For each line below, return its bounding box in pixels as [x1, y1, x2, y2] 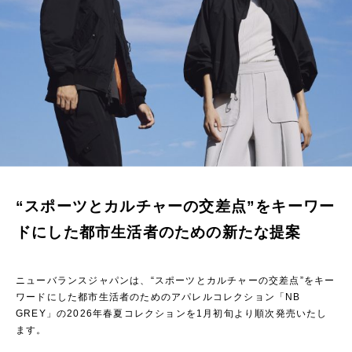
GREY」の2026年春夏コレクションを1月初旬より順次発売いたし [16, 308, 328, 320]
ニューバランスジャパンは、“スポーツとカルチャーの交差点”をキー [16, 275, 335, 287]
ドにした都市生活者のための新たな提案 [16, 224, 302, 241]
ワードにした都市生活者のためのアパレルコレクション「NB [16, 291, 301, 303]
